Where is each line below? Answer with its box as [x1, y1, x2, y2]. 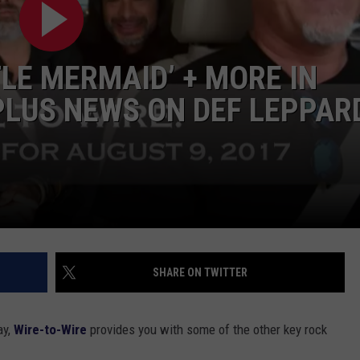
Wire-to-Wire [14, 321, 87, 338]
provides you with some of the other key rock [87, 321, 327, 338]
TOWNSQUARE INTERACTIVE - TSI [140, 27, 300, 39]
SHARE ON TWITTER [153, 266, 247, 280]
